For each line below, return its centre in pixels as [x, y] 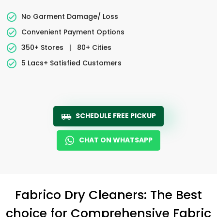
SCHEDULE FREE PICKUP [116, 116]
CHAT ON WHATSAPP [116, 140]
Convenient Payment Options [73, 32]
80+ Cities [93, 47]
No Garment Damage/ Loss [70, 16]
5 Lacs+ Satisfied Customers [71, 63]
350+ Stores [43, 47]
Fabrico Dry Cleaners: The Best [108, 195]
